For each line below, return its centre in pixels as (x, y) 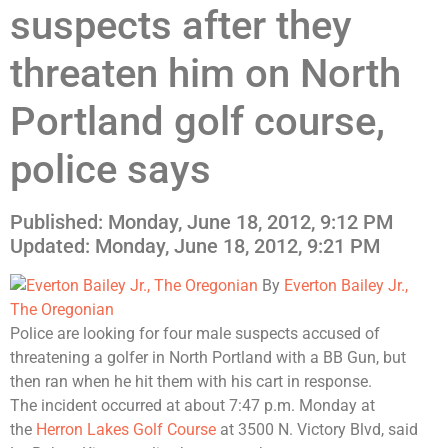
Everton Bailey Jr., (346, 285)
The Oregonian (64, 309)
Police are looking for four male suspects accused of (195, 333)
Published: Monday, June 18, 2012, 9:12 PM (211, 221)
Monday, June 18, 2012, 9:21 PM (237, 245)
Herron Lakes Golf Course (126, 429)
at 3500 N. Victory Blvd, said (317, 429)
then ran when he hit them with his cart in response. (191, 381)
